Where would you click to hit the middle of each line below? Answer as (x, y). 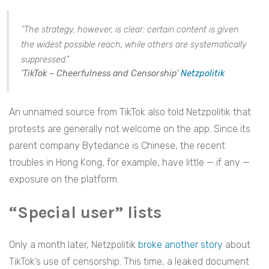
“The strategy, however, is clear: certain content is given (130, 30)
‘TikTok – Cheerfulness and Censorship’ (101, 74)
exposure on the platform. (65, 180)
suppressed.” (45, 60)
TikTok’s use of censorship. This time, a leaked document (129, 262)
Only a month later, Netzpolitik (74, 245)
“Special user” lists (85, 213)
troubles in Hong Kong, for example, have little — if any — (129, 163)
